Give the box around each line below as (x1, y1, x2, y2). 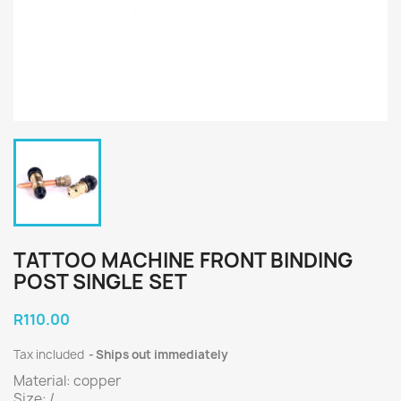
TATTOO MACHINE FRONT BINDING (13, 247, 353, 274)
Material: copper (13, 371, 121, 390)
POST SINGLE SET (13, 269, 187, 295)
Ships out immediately (96, 346, 228, 363)
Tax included (13, 346, 87, 363)
